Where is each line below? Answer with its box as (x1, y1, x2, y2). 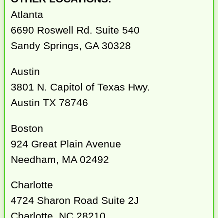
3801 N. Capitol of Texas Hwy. (11, 81, 150, 92)
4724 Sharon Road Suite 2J (11, 195, 140, 206)
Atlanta (11, 8, 44, 20)
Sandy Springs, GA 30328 (11, 39, 131, 51)
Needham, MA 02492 (11, 153, 109, 165)
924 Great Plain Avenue (11, 138, 122, 149)
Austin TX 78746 (11, 96, 89, 108)
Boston (11, 122, 44, 134)
